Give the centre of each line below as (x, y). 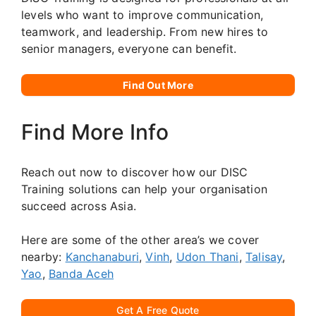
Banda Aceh (81, 273)
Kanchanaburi (102, 256)
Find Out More (158, 85)
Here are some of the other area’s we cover (140, 239)
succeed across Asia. (79, 206)
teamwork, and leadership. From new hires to (145, 31)
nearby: (43, 256)
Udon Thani (207, 256)
